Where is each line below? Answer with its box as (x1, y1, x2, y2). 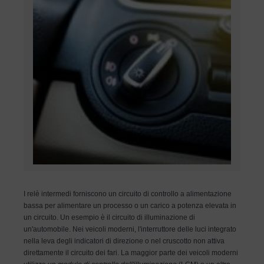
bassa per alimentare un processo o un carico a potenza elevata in (24, 201, 236, 210)
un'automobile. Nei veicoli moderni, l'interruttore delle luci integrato (24, 225, 236, 233)
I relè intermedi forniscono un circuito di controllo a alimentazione (24, 189, 232, 198)
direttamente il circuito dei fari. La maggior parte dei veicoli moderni (24, 248, 238, 257)
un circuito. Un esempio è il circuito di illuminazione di (24, 213, 195, 222)
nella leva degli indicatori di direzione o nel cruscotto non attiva (24, 236, 225, 245)
